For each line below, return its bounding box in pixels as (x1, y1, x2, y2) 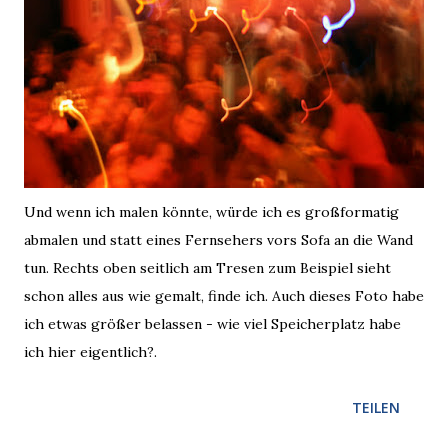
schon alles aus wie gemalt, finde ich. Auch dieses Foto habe (24, 287, 424, 305)
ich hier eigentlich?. (24, 343, 157, 361)
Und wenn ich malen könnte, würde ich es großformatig (24, 203, 399, 221)
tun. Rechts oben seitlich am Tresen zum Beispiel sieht (24, 259, 391, 277)
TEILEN (352, 398, 400, 417)
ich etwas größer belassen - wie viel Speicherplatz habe (24, 315, 401, 333)
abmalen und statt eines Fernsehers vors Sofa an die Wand (24, 231, 413, 249)
